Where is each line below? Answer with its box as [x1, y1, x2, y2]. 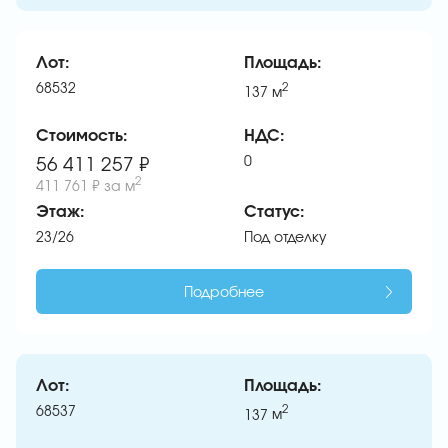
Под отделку [244, 230, 327, 245]
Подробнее [184, 285, 264, 300]
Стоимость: [36, 127, 128, 144]
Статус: [244, 203, 305, 220]
